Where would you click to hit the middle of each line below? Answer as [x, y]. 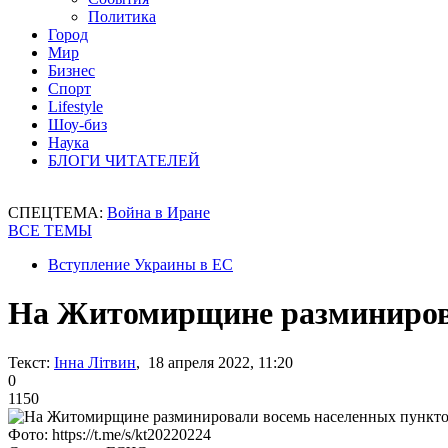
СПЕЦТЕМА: [57, 212]
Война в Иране [158, 212]
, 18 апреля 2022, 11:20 [214, 362]
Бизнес [71, 70]
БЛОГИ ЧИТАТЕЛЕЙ [124, 160]
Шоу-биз [77, 124]
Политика [122, 16]
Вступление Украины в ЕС [140, 264]
